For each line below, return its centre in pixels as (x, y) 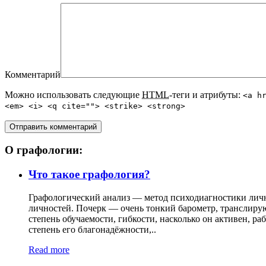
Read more (49, 249)
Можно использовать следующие (73, 94)
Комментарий (33, 74)
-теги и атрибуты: (206, 94)
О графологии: (44, 150)
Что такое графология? (89, 174)
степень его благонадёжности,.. (92, 229)
